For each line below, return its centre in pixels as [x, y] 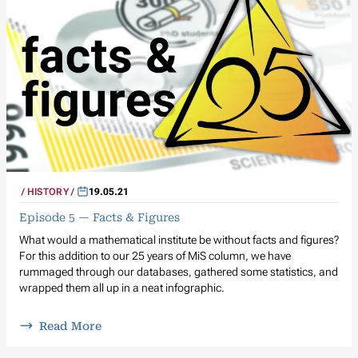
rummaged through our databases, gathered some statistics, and [179, 271]
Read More [70, 326]
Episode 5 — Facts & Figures [99, 217]
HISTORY [48, 191]
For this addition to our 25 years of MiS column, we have [155, 255]
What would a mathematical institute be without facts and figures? [179, 239]
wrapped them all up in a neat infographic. [122, 287]
